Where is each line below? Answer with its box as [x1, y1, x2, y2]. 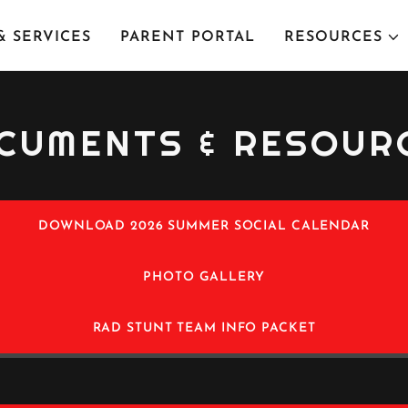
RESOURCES [283, 30, 382, 45]
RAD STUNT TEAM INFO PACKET [92, 321, 316, 335]
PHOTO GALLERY [143, 270, 265, 284]
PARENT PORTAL [120, 30, 255, 45]
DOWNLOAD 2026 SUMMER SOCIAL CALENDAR [38, 219, 370, 233]
